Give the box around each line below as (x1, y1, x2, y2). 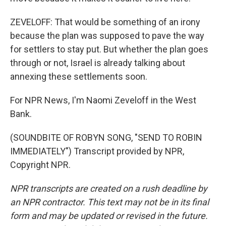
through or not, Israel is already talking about (10, 58, 185, 69)
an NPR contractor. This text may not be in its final (10, 197, 209, 208)
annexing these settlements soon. (10, 71, 147, 82)
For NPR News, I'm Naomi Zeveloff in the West (10, 95, 196, 106)
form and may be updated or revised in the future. (10, 210, 208, 221)
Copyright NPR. (10, 159, 71, 171)
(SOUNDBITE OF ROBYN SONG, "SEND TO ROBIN (10, 132, 202, 143)
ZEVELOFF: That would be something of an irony (10, 17, 200, 28)
